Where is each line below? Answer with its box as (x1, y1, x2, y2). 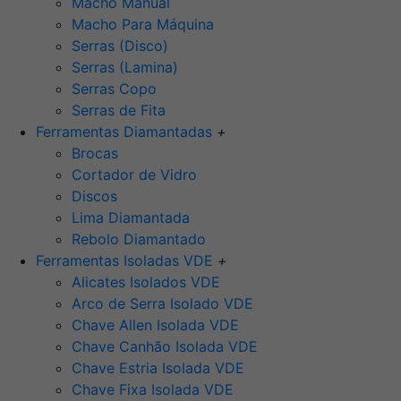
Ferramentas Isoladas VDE (36, 252, 218, 270)
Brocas (72, 144, 118, 163)
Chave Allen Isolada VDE (72, 316, 239, 335)
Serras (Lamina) (72, 58, 178, 77)
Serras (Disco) (72, 37, 168, 55)
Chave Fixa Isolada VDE (72, 380, 234, 399)
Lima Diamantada (72, 209, 190, 227)
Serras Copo (72, 80, 157, 98)
